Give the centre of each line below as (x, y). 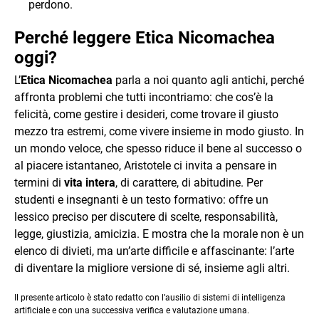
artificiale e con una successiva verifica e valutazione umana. (132, 310)
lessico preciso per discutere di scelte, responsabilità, (146, 217)
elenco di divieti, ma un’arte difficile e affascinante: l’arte (154, 251)
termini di (39, 183)
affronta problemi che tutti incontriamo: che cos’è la (144, 97)
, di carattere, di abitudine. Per (189, 183)
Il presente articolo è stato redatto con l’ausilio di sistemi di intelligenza (150, 298)
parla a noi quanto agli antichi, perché (208, 80)
